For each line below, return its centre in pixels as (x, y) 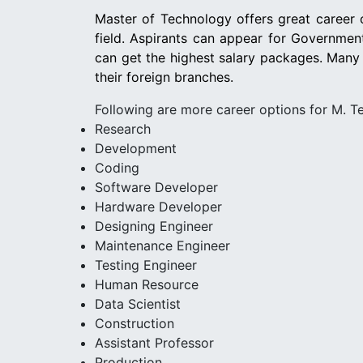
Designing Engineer (154, 226)
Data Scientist (138, 303)
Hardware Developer (158, 206)
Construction (135, 323)
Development (136, 148)
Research (123, 128)
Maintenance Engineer (162, 245)
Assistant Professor (154, 342)
